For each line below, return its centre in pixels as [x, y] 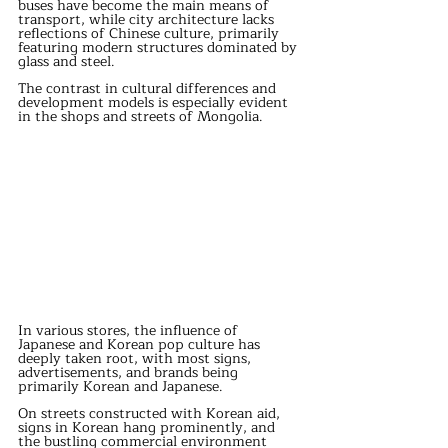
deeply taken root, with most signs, [136, 359]
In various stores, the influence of [130, 331]
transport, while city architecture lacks [148, 20]
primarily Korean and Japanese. [122, 387]
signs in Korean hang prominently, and [148, 428]
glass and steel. [68, 62]
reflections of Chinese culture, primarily [150, 34]
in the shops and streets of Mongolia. [142, 117]
